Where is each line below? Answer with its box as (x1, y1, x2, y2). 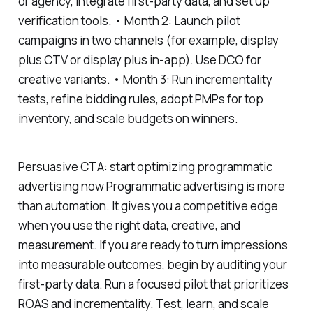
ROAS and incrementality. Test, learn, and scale (17, 295, 269, 312)
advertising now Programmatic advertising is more (17, 177, 285, 194)
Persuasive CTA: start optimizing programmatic (17, 158, 272, 175)
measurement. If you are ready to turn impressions (17, 236, 288, 253)
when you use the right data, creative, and (17, 217, 240, 233)
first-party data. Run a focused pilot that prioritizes (17, 275, 289, 292)
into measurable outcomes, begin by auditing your (17, 256, 287, 272)
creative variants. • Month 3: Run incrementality (17, 71, 272, 88)
